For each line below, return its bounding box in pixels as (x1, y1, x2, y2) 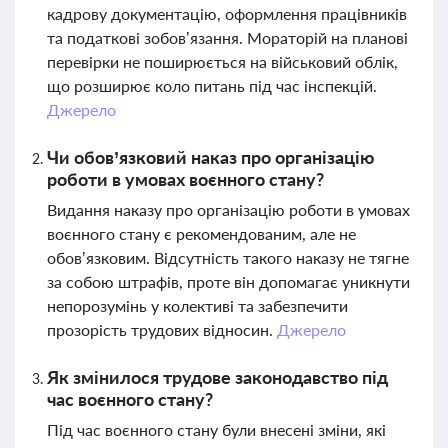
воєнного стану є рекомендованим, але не (47, 224, 356, 243)
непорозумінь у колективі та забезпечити (47, 296, 348, 315)
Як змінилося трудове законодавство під (47, 366, 388, 388)
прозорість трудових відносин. (47, 320, 277, 339)
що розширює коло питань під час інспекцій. (47, 76, 377, 95)
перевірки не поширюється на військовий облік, (47, 52, 398, 71)
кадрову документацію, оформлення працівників (47, 4, 407, 23)
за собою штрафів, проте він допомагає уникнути (47, 272, 410, 291)
